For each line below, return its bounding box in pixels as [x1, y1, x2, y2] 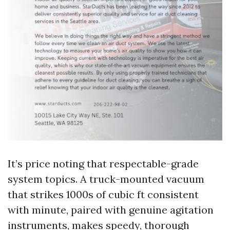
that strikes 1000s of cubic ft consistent [8, 187, 199, 201]
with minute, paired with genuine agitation [8, 203, 214, 216]
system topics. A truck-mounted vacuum [8, 172, 204, 185]
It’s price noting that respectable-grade [8, 157, 199, 170]
